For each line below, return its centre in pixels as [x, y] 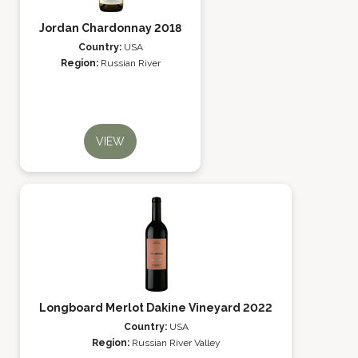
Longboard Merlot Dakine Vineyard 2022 [156, 308]
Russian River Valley [176, 343]
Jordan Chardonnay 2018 [110, 28]
